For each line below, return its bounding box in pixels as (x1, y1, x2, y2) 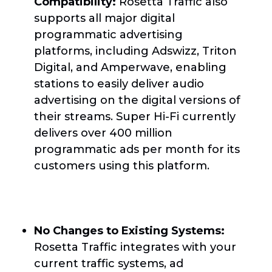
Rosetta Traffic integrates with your (34, 239, 236, 254)
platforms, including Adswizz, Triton (34, 43, 237, 58)
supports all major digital (34, 10, 175, 25)
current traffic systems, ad (34, 256, 183, 270)
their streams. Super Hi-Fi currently (34, 109, 236, 123)
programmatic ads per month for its (34, 141, 240, 156)
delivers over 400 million (34, 125, 172, 140)
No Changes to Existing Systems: (34, 223, 225, 237)
